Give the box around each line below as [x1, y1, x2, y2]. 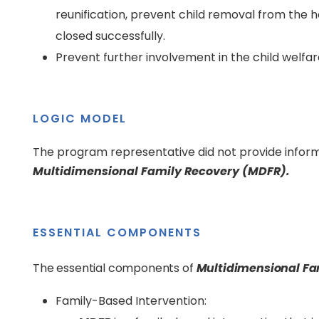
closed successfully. [56, 28, 165, 44]
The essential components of [33, 260, 197, 276]
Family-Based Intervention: [56, 293, 206, 309]
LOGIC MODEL [33, 110, 127, 127]
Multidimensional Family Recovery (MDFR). [33, 163, 290, 179]
